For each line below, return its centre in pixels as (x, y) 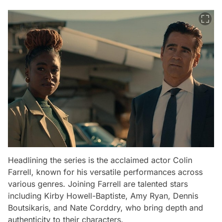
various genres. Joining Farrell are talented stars (98, 184)
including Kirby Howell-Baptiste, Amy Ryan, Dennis (103, 195)
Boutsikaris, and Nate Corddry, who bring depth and (106, 207)
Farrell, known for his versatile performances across (105, 172)
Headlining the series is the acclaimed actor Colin (100, 160)
